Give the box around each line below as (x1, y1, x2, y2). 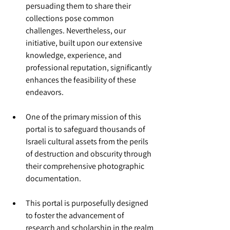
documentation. (26, 173, 81, 184)
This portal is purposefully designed (26, 198, 150, 208)
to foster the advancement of (26, 210, 126, 221)
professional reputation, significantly (26, 62, 153, 73)
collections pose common (26, 13, 116, 24)
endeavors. (26, 87, 64, 98)
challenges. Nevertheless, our (26, 25, 127, 36)
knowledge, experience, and (26, 50, 123, 61)
